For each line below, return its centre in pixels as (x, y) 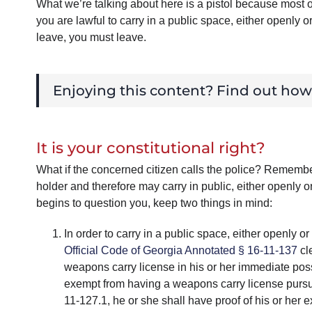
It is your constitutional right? (150, 148)
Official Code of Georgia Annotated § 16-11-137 (180, 251)
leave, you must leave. (91, 38)
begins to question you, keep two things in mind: (154, 203)
